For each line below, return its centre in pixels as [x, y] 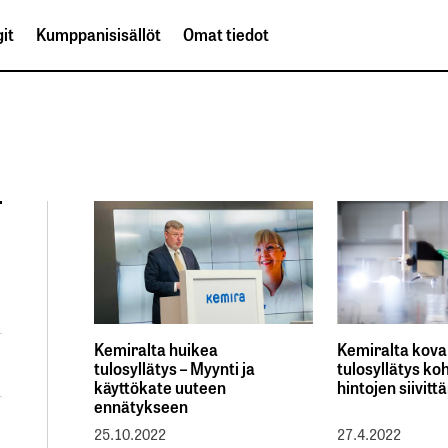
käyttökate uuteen [160, 387]
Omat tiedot [226, 34]
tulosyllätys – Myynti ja [174, 368]
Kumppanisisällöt [98, 34]
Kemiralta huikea [156, 349]
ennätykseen [141, 406]
